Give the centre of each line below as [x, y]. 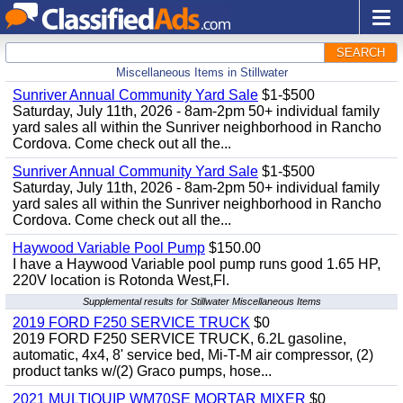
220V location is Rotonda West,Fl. [121, 280]
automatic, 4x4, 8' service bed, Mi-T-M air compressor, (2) [193, 355]
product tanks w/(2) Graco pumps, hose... [142, 371]
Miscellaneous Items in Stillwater [201, 72]
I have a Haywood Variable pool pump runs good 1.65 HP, [197, 264]
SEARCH [361, 53]
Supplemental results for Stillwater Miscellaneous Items [201, 301]
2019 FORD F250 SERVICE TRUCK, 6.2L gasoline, [179, 339]
